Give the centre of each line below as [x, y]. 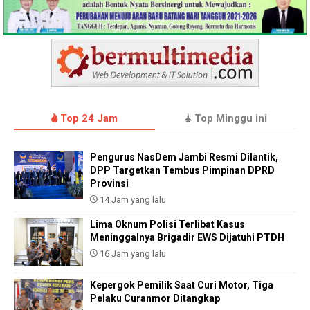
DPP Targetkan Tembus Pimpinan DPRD [182, 171]
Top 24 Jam [88, 119]
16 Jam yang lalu [132, 254]
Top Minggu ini [229, 119]
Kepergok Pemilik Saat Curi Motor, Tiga [182, 285]
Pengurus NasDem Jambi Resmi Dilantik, [184, 157]
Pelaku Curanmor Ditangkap [155, 299]
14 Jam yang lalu [132, 200]
